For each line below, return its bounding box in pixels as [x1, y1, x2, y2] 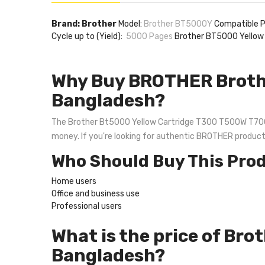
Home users [51, 176, 96, 186]
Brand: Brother [51, 19, 117, 29]
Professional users [51, 201, 122, 211]
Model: [117, 19, 144, 29]
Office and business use [51, 189, 140, 199]
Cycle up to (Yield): [51, 31, 126, 41]
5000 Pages [126, 31, 173, 41]
